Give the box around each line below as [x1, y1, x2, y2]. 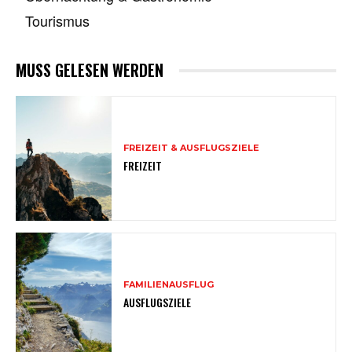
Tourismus [25, 10, 90, 31]
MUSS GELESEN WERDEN [16, 58, 163, 82]
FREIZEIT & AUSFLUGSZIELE [123, 142, 260, 154]
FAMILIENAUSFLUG [123, 279, 214, 291]
